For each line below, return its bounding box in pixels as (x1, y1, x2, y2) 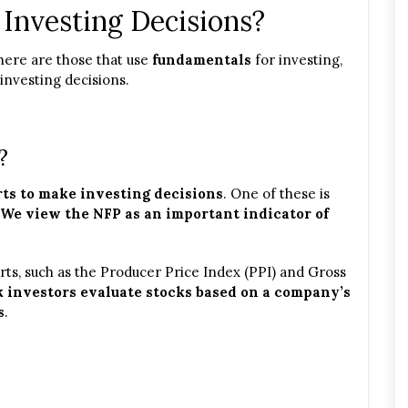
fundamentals (152, 51, 251, 68)
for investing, (251, 51, 342, 68)
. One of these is (223, 185, 330, 202)
